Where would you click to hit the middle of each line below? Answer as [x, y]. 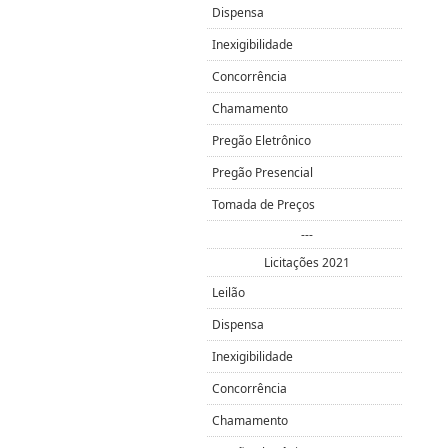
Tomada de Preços [263, 204]
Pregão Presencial [262, 172]
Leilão [228, 292]
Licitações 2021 [307, 262]
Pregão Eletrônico [261, 140]
